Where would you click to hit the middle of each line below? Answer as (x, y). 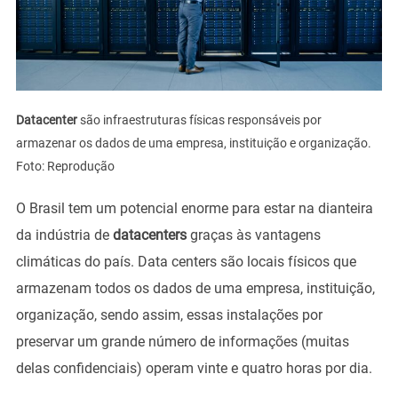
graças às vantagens (253, 235)
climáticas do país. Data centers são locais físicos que (186, 261)
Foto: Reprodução (65, 166)
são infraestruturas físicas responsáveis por (200, 119)
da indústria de (64, 235)
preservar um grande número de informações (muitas (182, 341)
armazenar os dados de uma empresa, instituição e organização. (193, 143)
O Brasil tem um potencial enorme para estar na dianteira (194, 208)
